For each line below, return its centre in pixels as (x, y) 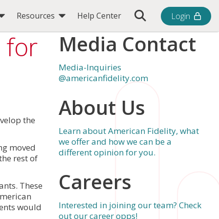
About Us (102, 108)
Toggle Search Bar (170, 15)
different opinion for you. (107, 153)
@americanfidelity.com (103, 78)
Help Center (99, 16)
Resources (37, 16)
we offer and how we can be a (115, 142)
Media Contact (127, 44)
